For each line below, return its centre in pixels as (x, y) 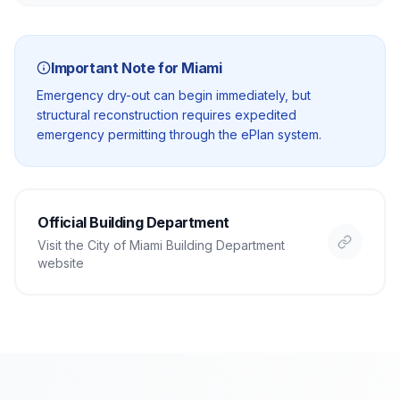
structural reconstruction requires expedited (167, 115)
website (61, 263)
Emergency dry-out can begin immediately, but (174, 95)
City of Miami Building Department (186, 245)
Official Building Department (133, 222)
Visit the (62, 245)
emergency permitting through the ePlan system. (179, 134)
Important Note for (117, 68)
